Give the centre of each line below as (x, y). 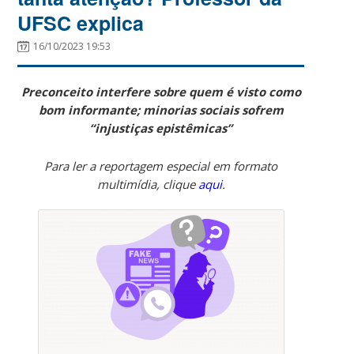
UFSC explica (81, 23)
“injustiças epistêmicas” (161, 128)
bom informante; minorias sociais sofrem (161, 109)
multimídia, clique (147, 184)
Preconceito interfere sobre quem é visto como (161, 91)
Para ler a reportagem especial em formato (161, 166)
